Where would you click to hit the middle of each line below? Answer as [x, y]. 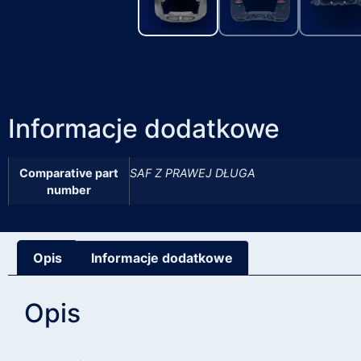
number [69, 190]
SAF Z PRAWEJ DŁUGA [193, 173]
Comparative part [69, 173]
